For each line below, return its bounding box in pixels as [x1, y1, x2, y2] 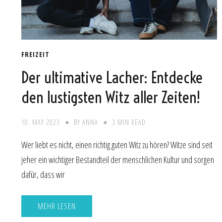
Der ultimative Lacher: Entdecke [21, 67, 203, 88]
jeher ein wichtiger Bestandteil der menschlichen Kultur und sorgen [21, 154, 214, 166]
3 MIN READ [112, 117, 146, 127]
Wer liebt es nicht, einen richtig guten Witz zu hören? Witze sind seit [21, 139, 213, 151]
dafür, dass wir [21, 168, 65, 181]
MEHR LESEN [38, 200, 76, 212]
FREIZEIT [21, 49, 50, 59]
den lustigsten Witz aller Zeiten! [21, 87, 200, 108]
